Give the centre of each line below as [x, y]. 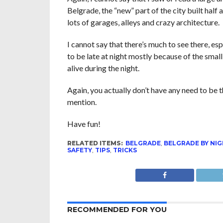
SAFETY [79, 150]
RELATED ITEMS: [95, 143]
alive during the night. [103, 68]
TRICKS [125, 150]
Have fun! [84, 124]
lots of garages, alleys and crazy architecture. [143, 22]
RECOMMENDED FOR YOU [117, 210]
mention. [82, 102]
